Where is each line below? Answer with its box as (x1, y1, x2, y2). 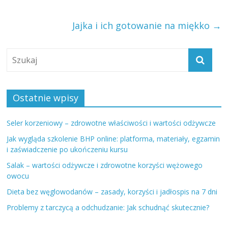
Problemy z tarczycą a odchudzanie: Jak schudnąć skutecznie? (7, 203, 210, 213)
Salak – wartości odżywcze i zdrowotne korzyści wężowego (7, 160, 203, 170)
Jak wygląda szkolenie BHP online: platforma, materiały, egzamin (7, 134, 220, 144)
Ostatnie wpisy (13, 92, 79, 104)
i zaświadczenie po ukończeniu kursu (7, 145, 128, 155)
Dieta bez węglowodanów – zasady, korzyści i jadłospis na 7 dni (7, 187, 218, 197)
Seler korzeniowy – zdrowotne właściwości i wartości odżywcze (7, 118, 216, 128)
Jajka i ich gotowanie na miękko (72, 19, 212, 32)
